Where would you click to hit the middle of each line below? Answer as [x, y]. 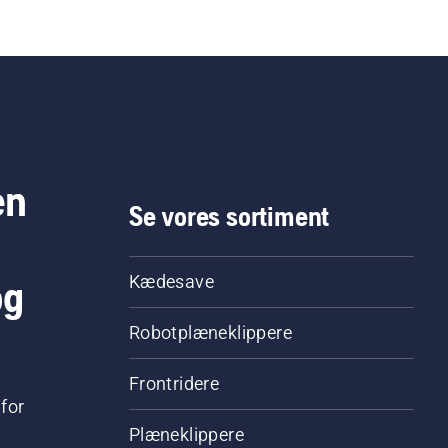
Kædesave [171, 282]
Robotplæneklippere [210, 333]
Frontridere [174, 384]
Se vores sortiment [229, 216]
